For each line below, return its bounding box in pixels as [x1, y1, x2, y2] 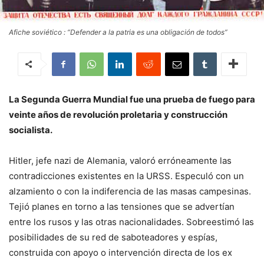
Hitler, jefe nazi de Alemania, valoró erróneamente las [9, 154, 232, 166]
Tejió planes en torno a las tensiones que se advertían [9, 200, 235, 212]
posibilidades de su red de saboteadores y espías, [9, 231, 217, 243]
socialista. [9, 124, 52, 136]
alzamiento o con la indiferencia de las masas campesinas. [9, 185, 251, 197]
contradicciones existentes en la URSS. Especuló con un [9, 170, 244, 181]
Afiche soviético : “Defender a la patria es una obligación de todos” [9, 27, 227, 37]
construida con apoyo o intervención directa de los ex [9, 246, 232, 258]
